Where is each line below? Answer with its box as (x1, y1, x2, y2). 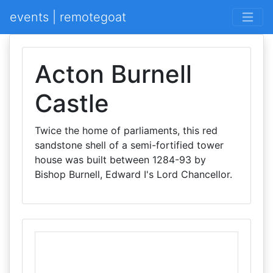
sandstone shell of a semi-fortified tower (35, 139, 224, 151)
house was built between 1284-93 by (35, 154, 206, 166)
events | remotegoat (10, 10, 126, 24)
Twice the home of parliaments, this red (35, 124, 218, 136)
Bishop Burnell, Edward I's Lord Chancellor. (35, 168, 232, 180)
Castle (35, 88, 109, 118)
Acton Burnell (35, 59, 192, 89)
